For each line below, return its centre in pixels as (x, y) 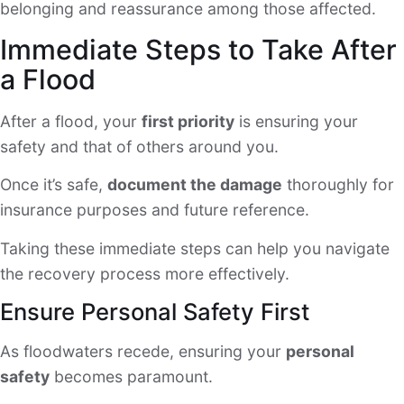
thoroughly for (338, 185)
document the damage (195, 185)
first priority (188, 121)
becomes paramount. (131, 377)
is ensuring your (296, 121)
